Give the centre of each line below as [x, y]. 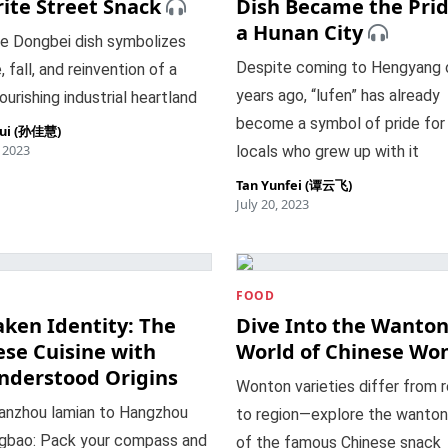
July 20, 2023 [272, 204]
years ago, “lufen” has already [338, 95]
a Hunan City [299, 32]
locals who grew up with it [327, 151]
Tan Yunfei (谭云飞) [294, 185]
